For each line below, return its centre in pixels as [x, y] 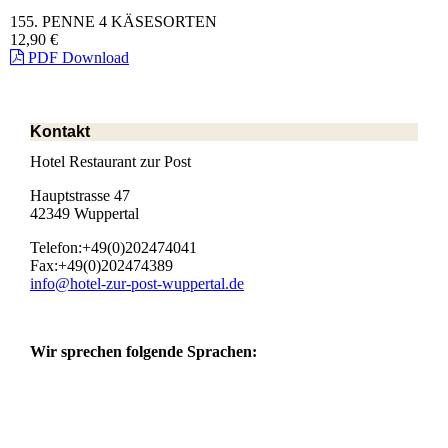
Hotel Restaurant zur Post [110, 161]
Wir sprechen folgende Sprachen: [143, 351]
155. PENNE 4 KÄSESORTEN [113, 22]
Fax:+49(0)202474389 [101, 265]
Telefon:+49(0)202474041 [113, 247]
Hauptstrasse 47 [82, 195]
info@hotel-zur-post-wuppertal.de [137, 283]
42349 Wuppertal [84, 213]
